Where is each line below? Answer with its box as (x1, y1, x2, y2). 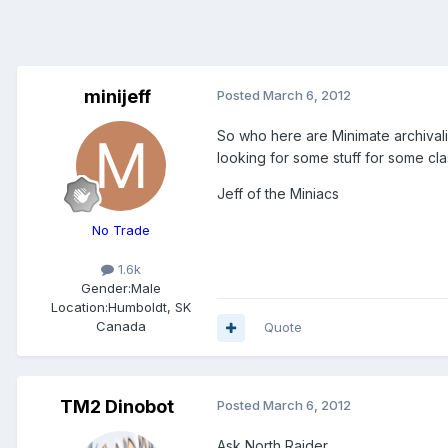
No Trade (92, 222, 150, 239)
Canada (96, 318, 146, 335)
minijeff (83, 86, 151, 108)
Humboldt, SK (108, 299, 191, 316)
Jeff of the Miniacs (217, 185, 339, 203)
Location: (51, 299, 108, 316)
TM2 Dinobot (60, 396, 174, 418)
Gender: (81, 280, 131, 297)
